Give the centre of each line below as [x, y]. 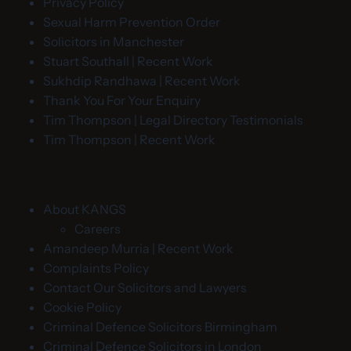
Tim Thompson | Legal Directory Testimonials [173, 120]
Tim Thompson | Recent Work [129, 140]
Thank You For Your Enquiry [122, 101]
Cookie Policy [82, 308]
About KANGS [85, 210]
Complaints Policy [96, 268]
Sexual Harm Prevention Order [132, 22]
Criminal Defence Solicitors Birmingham [160, 327]
